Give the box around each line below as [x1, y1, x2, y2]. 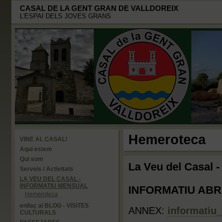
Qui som [20, 156, 43, 163]
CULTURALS [20, 209, 56, 216]
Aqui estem [20, 146, 52, 153]
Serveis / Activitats [20, 166, 73, 172]
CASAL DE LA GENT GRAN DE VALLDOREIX [20, 4, 178, 12]
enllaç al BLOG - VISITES [20, 202, 89, 209]
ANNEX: [128, 205, 167, 216]
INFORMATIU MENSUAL [20, 182, 88, 189]
